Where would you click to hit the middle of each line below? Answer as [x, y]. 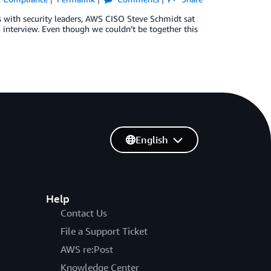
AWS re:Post [87, 249]
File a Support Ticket [104, 231]
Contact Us [83, 213]
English [152, 139]
